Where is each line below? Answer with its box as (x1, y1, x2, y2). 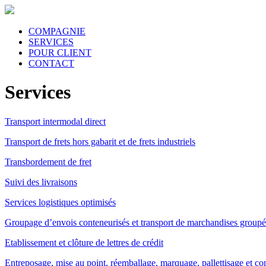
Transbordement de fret (5, 156, 91, 167)
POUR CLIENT (28, 47, 91, 58)
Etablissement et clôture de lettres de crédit (5, 237, 163, 248)
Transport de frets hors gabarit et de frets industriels (5, 136, 195, 147)
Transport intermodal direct (5, 116, 106, 126)
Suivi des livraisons (5, 176, 77, 187)
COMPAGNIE (28, 26, 85, 36)
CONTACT (28, 58, 74, 68)
